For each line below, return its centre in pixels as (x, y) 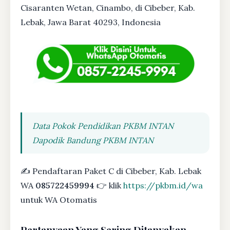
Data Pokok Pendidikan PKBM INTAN (103, 126)
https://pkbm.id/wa (163, 186)
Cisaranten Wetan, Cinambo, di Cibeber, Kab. (108, 8)
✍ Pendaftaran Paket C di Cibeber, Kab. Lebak (111, 171)
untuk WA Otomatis (59, 200)
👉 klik (109, 186)
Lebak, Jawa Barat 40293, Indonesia (91, 22)
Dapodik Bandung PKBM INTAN (93, 140)
